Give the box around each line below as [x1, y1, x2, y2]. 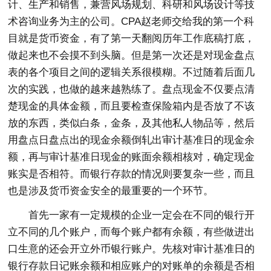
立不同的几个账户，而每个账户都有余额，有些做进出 [8, 226, 255, 238]
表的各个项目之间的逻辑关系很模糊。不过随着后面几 [8, 67, 255, 79]
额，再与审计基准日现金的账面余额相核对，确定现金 [8, 151, 255, 163]
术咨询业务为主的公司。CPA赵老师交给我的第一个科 [8, 16, 255, 28]
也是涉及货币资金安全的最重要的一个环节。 [8, 185, 214, 197]
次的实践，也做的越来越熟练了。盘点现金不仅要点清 [8, 83, 255, 96]
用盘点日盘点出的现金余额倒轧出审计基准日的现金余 [8, 134, 255, 146]
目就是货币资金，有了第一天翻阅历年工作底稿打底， [8, 33, 255, 45]
